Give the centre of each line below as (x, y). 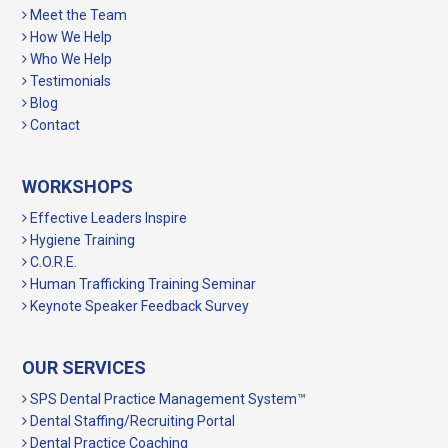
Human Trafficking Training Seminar (142, 283)
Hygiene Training (81, 239)
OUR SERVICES (84, 367)
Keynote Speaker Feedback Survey (138, 305)
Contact (54, 124)
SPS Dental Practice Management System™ (167, 398)
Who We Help (70, 58)
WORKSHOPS (78, 186)
